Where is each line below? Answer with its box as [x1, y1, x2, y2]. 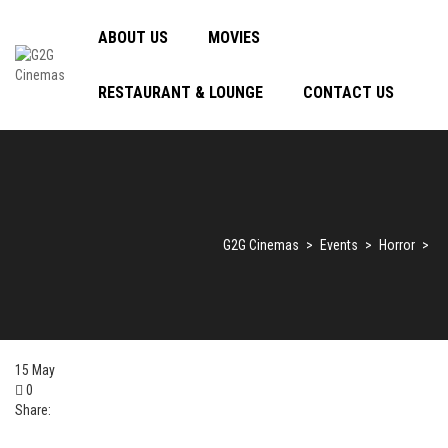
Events [320, 237, 358, 253]
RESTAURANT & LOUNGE [98, 83, 264, 102]
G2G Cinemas [223, 237, 299, 253]
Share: [15, 402, 51, 418]
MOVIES [208, 28, 261, 47]
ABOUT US [98, 28, 169, 47]
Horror [379, 237, 415, 253]
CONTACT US [303, 83, 395, 102]
